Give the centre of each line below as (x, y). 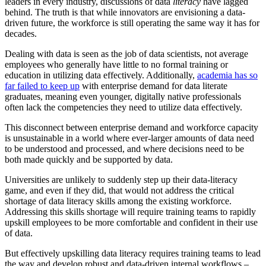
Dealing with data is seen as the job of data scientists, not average (126, 54)
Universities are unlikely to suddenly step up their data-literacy (121, 180)
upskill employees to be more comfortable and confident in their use (131, 223)
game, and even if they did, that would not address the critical (119, 191)
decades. (21, 34)
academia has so (227, 75)
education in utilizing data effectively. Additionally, (101, 75)
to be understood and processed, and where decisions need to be (124, 149)
